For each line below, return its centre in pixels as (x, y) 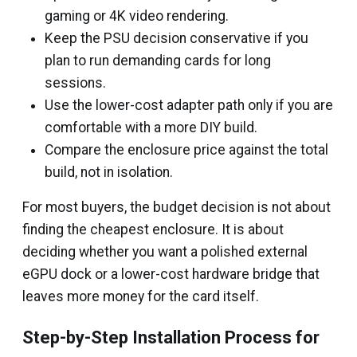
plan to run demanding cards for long (158, 61)
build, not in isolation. (109, 172)
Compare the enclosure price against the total (186, 150)
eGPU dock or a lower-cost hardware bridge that (171, 274)
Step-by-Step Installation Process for (171, 337)
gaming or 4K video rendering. (137, 16)
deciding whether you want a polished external (165, 252)
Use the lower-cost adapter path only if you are (189, 105)
